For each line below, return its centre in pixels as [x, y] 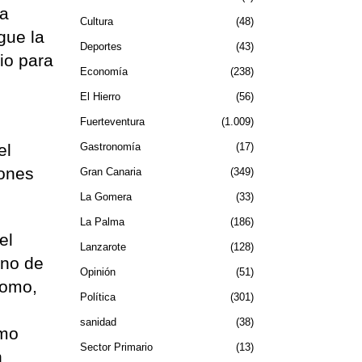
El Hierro [100, 96]
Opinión [97, 271]
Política [97, 297]
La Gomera [105, 196]
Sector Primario [116, 347]
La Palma [102, 221]
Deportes [101, 46]
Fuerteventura [112, 121]
